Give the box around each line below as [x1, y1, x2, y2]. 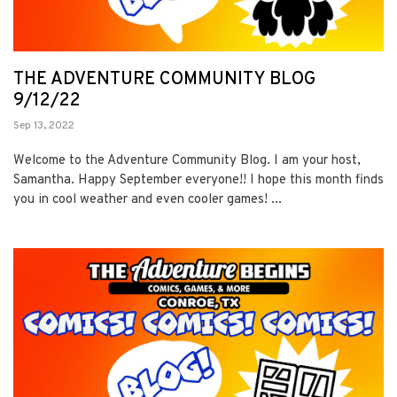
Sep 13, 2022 [13, 118, 74, 133]
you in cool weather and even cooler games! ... [13, 191, 282, 208]
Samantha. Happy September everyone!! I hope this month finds [13, 171, 384, 189]
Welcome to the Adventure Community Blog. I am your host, [13, 152, 361, 169]
